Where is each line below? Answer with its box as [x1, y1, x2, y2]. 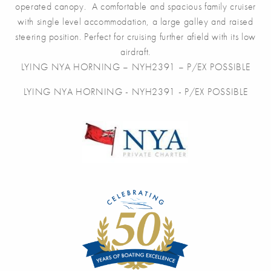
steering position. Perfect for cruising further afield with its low [15, 30, 256, 43]
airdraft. [120, 45, 151, 58]
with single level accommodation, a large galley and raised [18, 15, 253, 28]
